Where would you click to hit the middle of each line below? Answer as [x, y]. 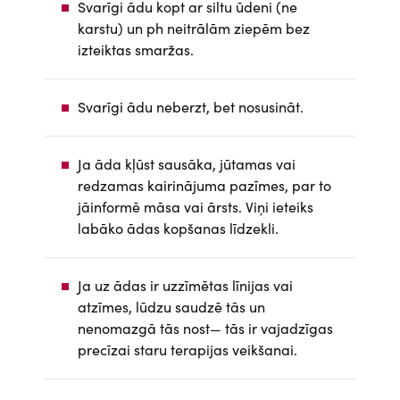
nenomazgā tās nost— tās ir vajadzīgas [205, 328]
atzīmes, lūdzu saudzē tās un [171, 307]
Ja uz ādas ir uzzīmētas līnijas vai [185, 285]
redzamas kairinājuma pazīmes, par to [204, 185]
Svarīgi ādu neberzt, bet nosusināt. [191, 107]
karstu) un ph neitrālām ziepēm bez [194, 28]
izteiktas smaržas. [136, 50]
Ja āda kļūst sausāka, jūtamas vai [187, 164]
